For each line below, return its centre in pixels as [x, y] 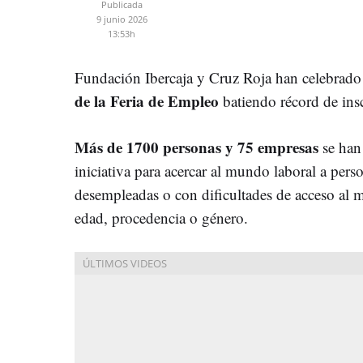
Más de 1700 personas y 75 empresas [196, 147]
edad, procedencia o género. [161, 217]
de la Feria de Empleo [149, 100]
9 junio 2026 [122, 19]
